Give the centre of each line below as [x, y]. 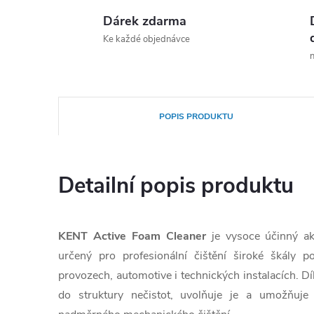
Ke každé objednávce [146, 39]
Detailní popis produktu [176, 186]
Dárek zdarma [145, 21]
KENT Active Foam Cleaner [132, 236]
